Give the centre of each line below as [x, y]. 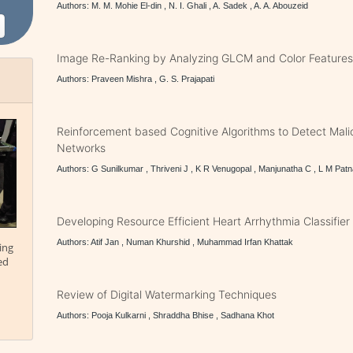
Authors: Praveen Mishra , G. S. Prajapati [136, 79]
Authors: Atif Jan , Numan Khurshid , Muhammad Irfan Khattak [175, 242]
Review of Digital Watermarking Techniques [167, 294]
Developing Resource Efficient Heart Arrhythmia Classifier [204, 221]
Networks [82, 148]
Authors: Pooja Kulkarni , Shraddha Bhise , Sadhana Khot [166, 315]
